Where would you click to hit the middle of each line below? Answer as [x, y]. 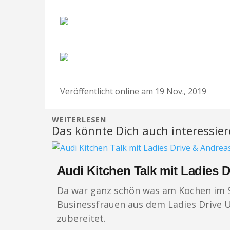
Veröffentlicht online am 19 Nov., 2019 [133, 92]
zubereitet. [81, 218]
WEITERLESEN [79, 120]
